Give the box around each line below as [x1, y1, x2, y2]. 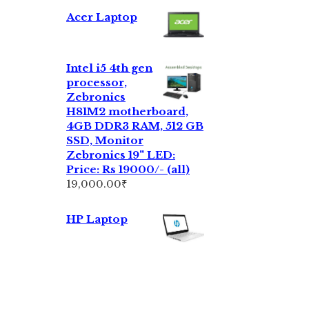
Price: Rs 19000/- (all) [66, 163, 190, 177]
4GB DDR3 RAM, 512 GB [66, 119, 203, 133]
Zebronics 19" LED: [66, 148, 175, 162]
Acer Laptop [66, 10, 137, 24]
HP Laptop [66, 212, 128, 226]
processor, [66, 76, 127, 90]
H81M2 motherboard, [66, 105, 188, 119]
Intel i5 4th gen [66, 61, 152, 75]
